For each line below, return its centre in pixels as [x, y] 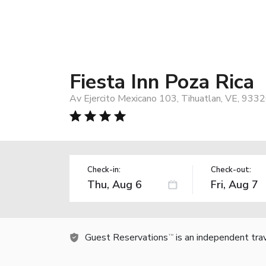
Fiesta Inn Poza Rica [162, 82]
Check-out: [231, 170]
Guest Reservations [126, 237]
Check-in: [104, 170]
